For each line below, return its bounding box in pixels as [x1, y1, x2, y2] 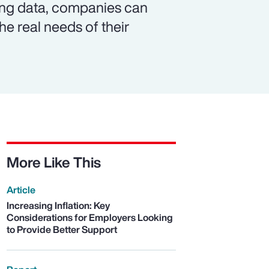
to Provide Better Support [6, 222, 117, 237]
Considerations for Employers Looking [6, 210, 173, 225]
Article [6, 183, 35, 198]
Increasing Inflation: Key [6, 198, 110, 213]
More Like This [6, 151, 101, 174]
